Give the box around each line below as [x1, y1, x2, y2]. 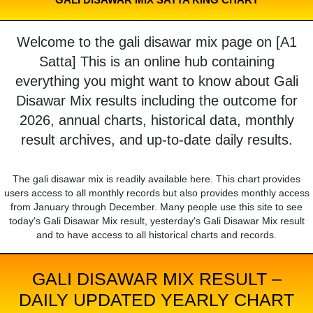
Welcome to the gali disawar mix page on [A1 [16, 34, 297, 50]
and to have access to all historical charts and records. [36, 229, 277, 241]
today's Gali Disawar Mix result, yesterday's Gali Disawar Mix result [8, 215, 305, 227]
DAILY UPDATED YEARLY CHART [19, 290, 294, 310]
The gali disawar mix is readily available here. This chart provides [13, 173, 300, 185]
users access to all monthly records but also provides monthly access [3, 187, 310, 199]
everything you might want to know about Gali [15, 73, 298, 89]
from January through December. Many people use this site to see [10, 201, 303, 213]
